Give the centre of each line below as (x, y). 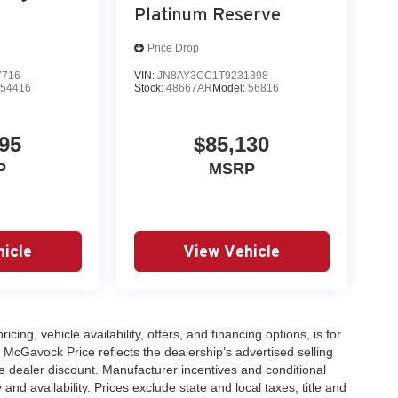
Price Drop (173, 48)
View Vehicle (232, 251)
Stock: (150, 88)
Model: (230, 88)
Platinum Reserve (207, 14)
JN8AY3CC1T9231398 (212, 75)
